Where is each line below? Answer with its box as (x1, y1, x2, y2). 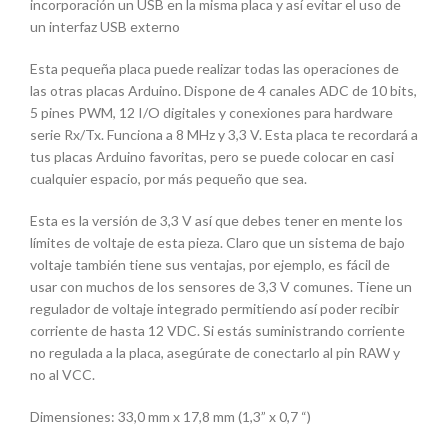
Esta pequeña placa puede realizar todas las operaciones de (30, 60, 399, 78)
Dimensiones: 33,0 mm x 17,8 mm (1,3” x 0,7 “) (30, 408, 311, 426)
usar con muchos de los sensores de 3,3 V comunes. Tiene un (30, 278, 412, 296)
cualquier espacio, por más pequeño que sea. (30, 170, 307, 188)
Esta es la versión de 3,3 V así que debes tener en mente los (30, 212, 403, 230)
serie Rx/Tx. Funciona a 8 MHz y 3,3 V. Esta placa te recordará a (30, 126, 418, 144)
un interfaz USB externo (30, 18, 180, 36)
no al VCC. (30, 366, 95, 384)
